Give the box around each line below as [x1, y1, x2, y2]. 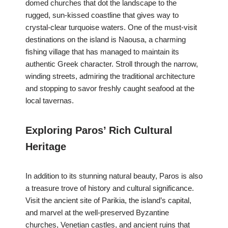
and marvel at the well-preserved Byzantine [25, 208, 169, 217]
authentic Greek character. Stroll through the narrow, [25, 60, 198, 69]
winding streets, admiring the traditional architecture [25, 72, 195, 81]
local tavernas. [25, 96, 74, 105]
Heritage [25, 141, 66, 153]
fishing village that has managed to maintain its [25, 47, 179, 56]
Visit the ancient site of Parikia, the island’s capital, [25, 196, 191, 205]
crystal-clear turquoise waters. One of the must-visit [25, 23, 197, 32]
